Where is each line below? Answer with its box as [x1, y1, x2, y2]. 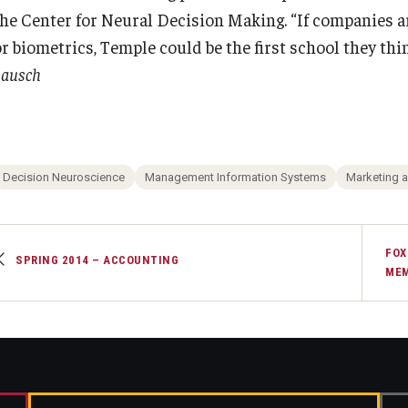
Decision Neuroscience [3, 169, 125, 184]
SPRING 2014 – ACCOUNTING [15, 252, 178, 267]
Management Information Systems [145, 169, 326, 184]
